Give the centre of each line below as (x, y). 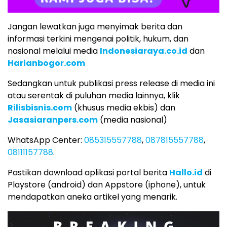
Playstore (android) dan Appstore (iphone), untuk (107, 185)
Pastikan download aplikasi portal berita (88, 173)
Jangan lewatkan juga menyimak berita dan (95, 27)
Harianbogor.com (46, 63)
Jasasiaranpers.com (53, 120)
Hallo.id (186, 173)
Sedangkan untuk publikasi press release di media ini (111, 84)
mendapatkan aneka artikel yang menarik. (92, 197)
